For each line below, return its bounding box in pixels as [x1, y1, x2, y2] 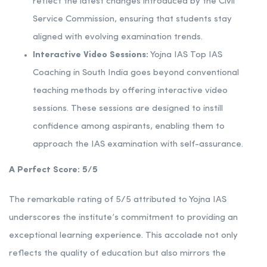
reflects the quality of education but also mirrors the [9, 249, 226, 259]
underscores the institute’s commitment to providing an [9, 213, 238, 223]
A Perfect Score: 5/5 [9, 166, 98, 175]
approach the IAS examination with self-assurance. [33, 140, 243, 150]
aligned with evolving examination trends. [33, 33, 203, 42]
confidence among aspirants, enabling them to [33, 122, 225, 132]
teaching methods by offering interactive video [33, 86, 228, 96]
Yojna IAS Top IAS [148, 51, 222, 60]
